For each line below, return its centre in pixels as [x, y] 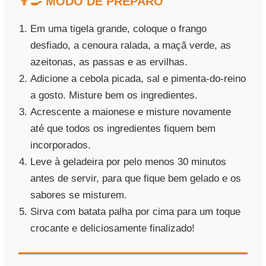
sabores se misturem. [79, 195]
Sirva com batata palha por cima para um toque [136, 212]
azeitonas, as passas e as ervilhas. [109, 62]
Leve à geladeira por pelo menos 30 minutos [129, 162]
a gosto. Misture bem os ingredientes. [114, 96]
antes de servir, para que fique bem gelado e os [136, 179]
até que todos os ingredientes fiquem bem [123, 129]
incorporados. [61, 145]
